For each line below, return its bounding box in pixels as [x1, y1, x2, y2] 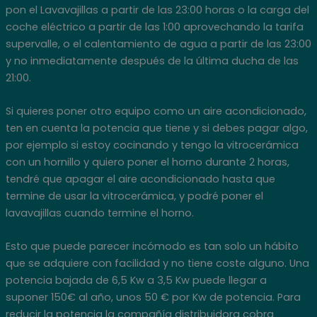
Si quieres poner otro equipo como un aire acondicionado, [5, 104, 306, 119]
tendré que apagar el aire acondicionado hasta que [5, 172, 275, 187]
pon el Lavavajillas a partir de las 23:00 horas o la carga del [5, 2, 309, 17]
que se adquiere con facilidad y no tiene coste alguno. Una [5, 256, 309, 271]
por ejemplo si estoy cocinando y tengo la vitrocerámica [5, 138, 299, 153]
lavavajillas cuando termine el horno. [5, 206, 194, 221]
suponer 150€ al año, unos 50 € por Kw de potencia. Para [5, 290, 301, 305]
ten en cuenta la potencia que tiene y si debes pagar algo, [5, 121, 308, 136]
